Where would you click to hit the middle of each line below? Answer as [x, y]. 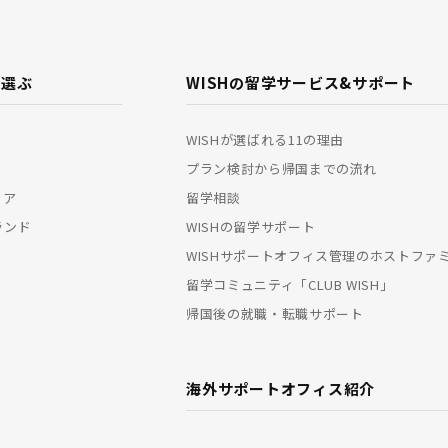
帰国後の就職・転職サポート [275, 313]
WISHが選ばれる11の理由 [265, 139]
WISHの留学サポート [251, 226]
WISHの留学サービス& [269, 82]
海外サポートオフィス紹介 [281, 388]
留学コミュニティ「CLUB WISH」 [290, 284]
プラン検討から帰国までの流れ [282, 168]
